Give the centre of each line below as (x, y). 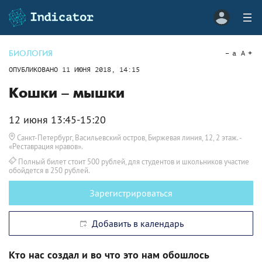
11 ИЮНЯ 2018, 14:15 (101, 70)
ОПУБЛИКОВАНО (35, 70)
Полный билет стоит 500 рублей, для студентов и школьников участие (134, 161)
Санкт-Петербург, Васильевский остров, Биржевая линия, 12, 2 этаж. (127, 137)
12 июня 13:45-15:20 (57, 120)
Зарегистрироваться (131, 193)
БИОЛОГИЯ (31, 54)
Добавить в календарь (135, 223)
